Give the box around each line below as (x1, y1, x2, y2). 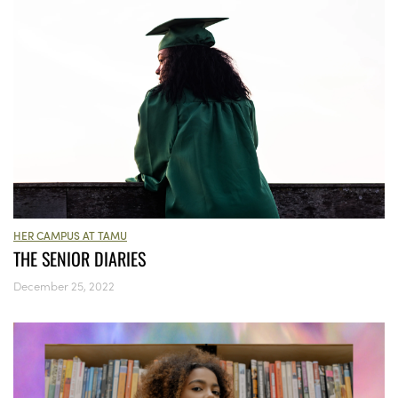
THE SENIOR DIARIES (13, 245, 146, 273)
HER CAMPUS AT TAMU (13, 227, 127, 243)
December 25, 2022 (13, 277, 115, 295)
